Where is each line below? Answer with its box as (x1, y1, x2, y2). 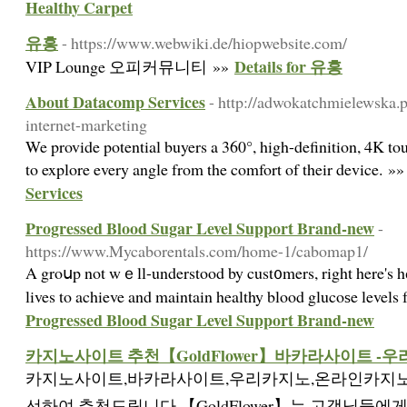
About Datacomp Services (25, 90, 205, 114)
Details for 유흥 (234, 55, 342, 78)
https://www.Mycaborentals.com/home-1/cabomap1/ (25, 240, 368, 262)
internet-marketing (25, 114, 147, 135)
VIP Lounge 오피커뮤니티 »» (25, 55, 234, 77)
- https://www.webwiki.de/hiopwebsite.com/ (62, 32, 347, 54)
